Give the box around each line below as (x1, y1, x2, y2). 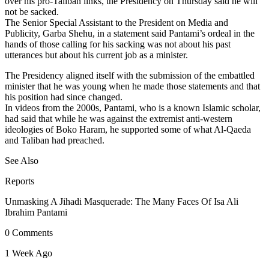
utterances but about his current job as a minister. (5, 50, 188, 61)
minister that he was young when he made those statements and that (5, 81, 260, 92)
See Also (5, 156, 38, 166)
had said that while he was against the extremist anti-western (5, 113, 232, 124)
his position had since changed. (5, 92, 122, 103)
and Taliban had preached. (5, 135, 104, 146)
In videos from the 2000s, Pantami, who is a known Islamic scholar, (5, 103, 261, 113)
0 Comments (5, 228, 53, 238)
